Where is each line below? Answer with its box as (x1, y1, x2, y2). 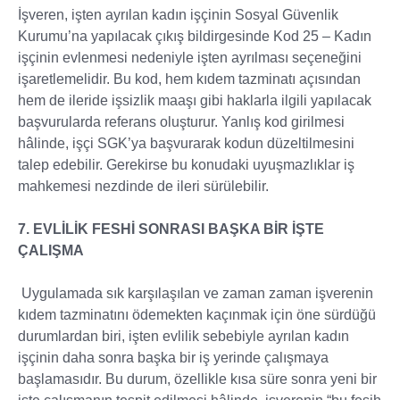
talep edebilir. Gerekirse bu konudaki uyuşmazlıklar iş (18, 157, 354, 172)
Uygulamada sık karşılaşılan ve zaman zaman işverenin (18, 286, 373, 301)
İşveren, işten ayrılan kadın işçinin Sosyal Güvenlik (18, 7, 338, 22)
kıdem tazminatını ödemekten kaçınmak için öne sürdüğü (18, 307, 376, 322)
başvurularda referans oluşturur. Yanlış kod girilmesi (18, 114, 345, 129)
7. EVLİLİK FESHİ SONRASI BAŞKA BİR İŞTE (18, 221, 324, 237)
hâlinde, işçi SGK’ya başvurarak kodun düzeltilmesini (18, 136, 354, 151)
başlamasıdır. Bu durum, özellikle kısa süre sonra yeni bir (18, 371, 377, 387)
